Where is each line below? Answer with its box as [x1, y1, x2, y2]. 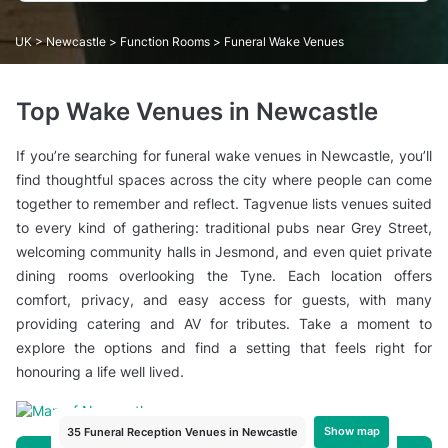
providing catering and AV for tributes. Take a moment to [16, 314, 432, 332]
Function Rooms [120, 33, 213, 49]
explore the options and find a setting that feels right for [16, 338, 432, 356]
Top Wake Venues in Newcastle [16, 96, 378, 126]
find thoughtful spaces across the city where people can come [16, 170, 432, 188]
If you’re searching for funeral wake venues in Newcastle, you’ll [16, 146, 432, 164]
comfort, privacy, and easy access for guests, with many [16, 290, 432, 308]
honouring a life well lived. [16, 362, 184, 380]
